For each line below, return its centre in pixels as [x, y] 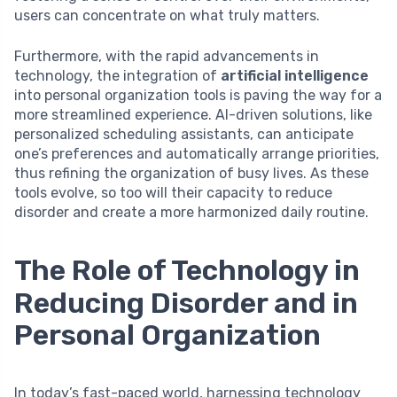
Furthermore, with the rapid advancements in [167, 57]
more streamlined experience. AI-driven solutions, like [193, 115]
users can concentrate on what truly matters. [167, 16]
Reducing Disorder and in [186, 304]
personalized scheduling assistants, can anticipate [184, 135]
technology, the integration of [117, 76]
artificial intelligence [295, 76]
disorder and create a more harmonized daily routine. [191, 213]
